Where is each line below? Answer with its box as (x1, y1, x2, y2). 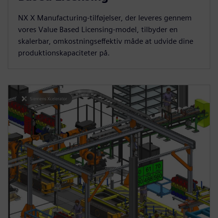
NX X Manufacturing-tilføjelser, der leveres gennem (18, 13, 192, 22)
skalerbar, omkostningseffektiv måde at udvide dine (18, 36, 193, 46)
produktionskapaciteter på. (18, 48, 110, 57)
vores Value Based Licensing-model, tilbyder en (18, 24, 178, 34)
